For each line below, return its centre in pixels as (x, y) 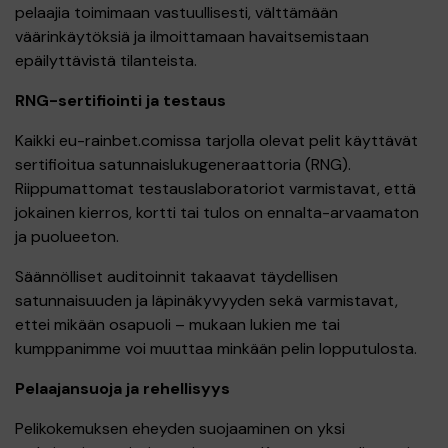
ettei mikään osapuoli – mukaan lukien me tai (177, 324)
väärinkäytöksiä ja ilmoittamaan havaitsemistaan (192, 36)
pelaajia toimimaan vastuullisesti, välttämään (176, 12)
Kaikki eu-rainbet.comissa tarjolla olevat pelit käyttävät (216, 140)
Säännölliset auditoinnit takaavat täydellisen (176, 276)
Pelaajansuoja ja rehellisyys (122, 388)
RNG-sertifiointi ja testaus (120, 100)
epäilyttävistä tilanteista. (106, 60)
